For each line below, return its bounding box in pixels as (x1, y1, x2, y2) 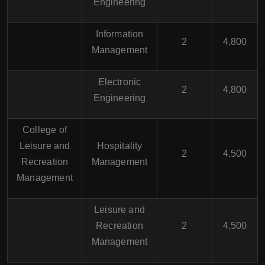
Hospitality (96, 141, 143, 151)
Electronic (98, 77, 141, 87)
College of (22, 125, 67, 135)
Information (95, 29, 144, 39)
